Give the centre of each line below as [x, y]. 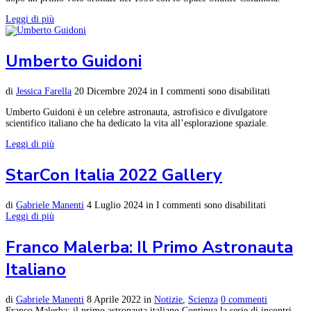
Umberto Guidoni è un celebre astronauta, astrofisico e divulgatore [136, 112]
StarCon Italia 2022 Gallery [114, 175]
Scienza [203, 299]
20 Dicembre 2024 [111, 92]
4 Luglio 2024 [115, 205]
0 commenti [244, 299]
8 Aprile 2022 [114, 299]
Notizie [168, 299]
